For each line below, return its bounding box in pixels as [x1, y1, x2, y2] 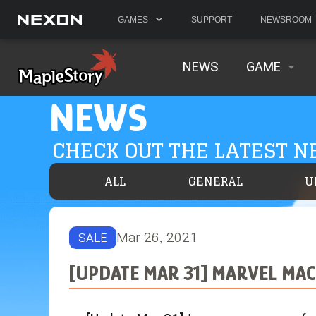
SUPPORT [191, 15, 232, 25]
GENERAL [188, 171, 243, 191]
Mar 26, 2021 [116, 231, 197, 244]
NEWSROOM [260, 15, 312, 25]
